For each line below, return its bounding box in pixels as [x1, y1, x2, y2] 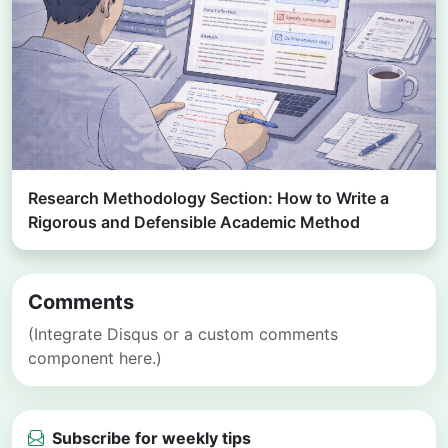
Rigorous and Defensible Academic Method [28, 212, 360, 233]
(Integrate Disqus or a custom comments [28, 324, 338, 345]
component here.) [28, 348, 162, 369]
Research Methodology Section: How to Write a [28, 188, 389, 209]
